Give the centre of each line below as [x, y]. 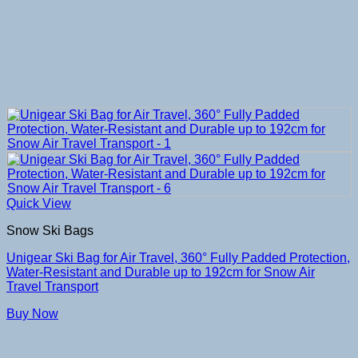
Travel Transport [52, 286]
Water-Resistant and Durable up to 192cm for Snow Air [161, 272]
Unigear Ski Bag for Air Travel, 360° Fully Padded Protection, [178, 257]
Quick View [39, 203]
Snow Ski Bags [50, 230]
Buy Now [32, 313]
